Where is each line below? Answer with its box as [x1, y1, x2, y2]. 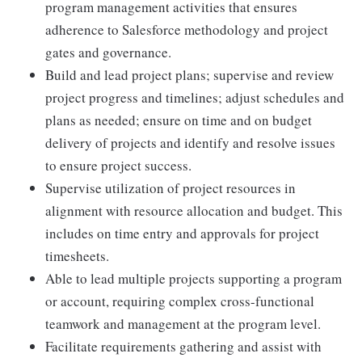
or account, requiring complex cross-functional [45, 292, 314, 310]
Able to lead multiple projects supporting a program [45, 269, 342, 288]
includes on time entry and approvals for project [45, 224, 319, 242]
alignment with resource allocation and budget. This [45, 201, 343, 220]
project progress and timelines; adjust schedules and [45, 88, 344, 107]
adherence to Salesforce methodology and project [45, 20, 328, 39]
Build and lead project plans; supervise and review [45, 65, 334, 84]
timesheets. [45, 246, 109, 265]
